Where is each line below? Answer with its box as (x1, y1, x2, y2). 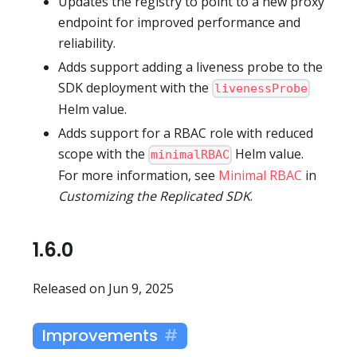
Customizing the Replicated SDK (58, 187, 250, 206)
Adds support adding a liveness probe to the (58, 57, 323, 76)
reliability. (58, 33, 116, 52)
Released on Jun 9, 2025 (33, 280, 174, 298)
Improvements (42, 324, 158, 347)
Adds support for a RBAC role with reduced (58, 124, 313, 143)
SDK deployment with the (58, 78, 212, 96)
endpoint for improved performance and (58, 13, 300, 31)
